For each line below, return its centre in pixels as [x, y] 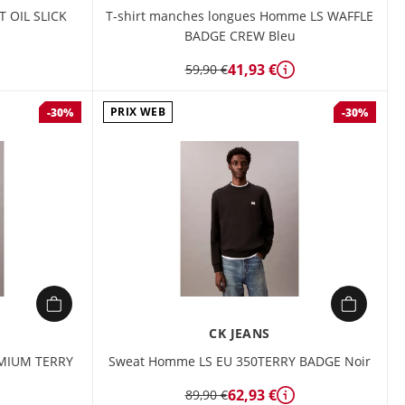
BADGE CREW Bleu [240, 36]
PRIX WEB [138, 112]
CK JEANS [240, 333]
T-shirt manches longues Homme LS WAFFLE [240, 16]
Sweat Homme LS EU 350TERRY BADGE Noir [240, 361]
